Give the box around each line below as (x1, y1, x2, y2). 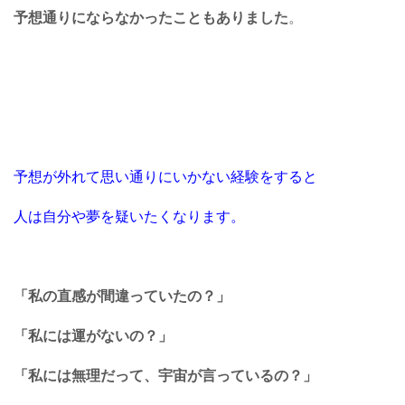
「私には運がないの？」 (14, 327, 173, 345)
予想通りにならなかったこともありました (14, 9, 288, 27)
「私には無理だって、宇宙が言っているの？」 (14, 367, 317, 385)
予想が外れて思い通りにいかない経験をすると (14, 168, 317, 186)
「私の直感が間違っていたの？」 (14, 287, 231, 306)
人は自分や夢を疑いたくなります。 (14, 208, 245, 226)
